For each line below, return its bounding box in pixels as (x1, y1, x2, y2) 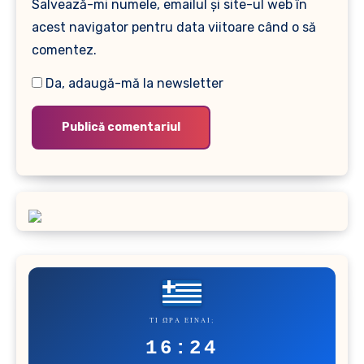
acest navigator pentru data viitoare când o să (32, 19, 317, 36)
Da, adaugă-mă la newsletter (42, 76, 224, 92)
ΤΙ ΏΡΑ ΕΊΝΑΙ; (149, 314, 214, 324)
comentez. (32, 42, 97, 58)
